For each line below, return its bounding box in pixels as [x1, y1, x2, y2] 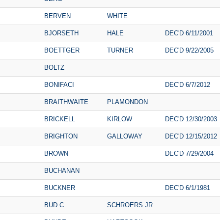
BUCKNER [44, 184, 75, 192]
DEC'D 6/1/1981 [165, 184, 210, 192]
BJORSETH [44, 29, 79, 37]
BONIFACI [44, 81, 74, 88]
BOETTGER [44, 46, 80, 54]
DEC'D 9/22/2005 [165, 46, 214, 54]
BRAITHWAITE [44, 98, 88, 106]
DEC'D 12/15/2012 [165, 132, 217, 140]
